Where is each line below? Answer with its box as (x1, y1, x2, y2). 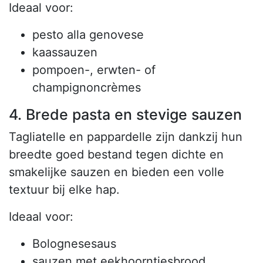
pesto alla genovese (32, 28, 144, 42)
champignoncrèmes (32, 80, 141, 95)
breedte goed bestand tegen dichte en (9, 147, 224, 162)
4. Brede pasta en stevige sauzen (9, 106, 242, 124)
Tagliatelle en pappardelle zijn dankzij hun (9, 130, 242, 144)
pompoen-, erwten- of (32, 63, 156, 77)
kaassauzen (32, 45, 97, 60)
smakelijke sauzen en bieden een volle (9, 165, 224, 180)
